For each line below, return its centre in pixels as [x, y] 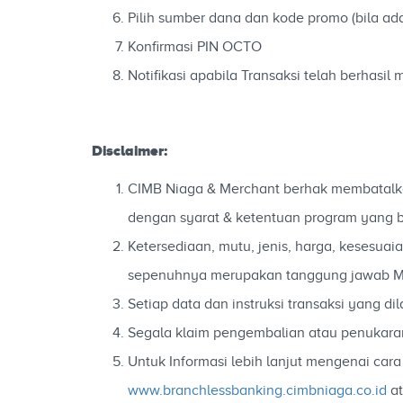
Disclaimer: [130, 151]
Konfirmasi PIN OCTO [195, 47]
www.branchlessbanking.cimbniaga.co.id [257, 390]
